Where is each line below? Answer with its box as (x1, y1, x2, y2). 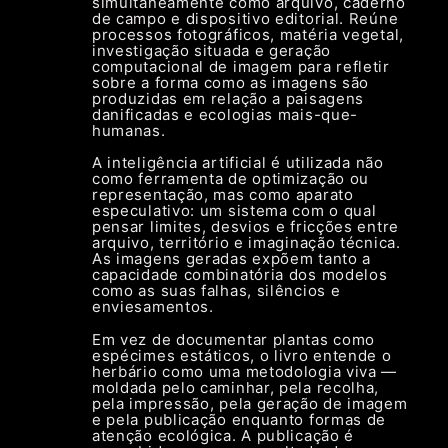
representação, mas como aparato (91, 185, 354, 205)
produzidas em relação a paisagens (91, 88, 365, 108)
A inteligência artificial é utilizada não (91, 153, 384, 173)
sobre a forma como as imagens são (91, 72, 370, 92)
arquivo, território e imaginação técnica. (91, 233, 401, 253)
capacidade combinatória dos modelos (91, 265, 388, 285)
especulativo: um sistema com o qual (91, 201, 377, 221)
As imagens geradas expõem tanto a (91, 249, 372, 269)
